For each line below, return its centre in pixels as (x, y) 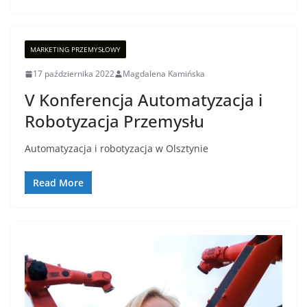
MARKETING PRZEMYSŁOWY (75, 50)
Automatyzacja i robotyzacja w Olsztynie (116, 149)
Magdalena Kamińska (164, 74)
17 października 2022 (74, 74)
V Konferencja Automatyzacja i (144, 100)
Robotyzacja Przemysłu (114, 121)
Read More (58, 183)
